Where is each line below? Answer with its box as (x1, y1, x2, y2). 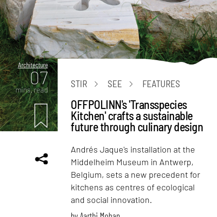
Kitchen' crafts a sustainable (71, 108, 193, 123)
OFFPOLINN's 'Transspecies (71, 97, 187, 111)
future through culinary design (71, 119, 203, 134)
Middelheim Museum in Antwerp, (71, 156, 194, 167)
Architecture (17, 61, 48, 69)
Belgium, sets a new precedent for (71, 169, 201, 180)
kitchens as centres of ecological (71, 181, 195, 192)
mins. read (15, 85, 48, 94)
